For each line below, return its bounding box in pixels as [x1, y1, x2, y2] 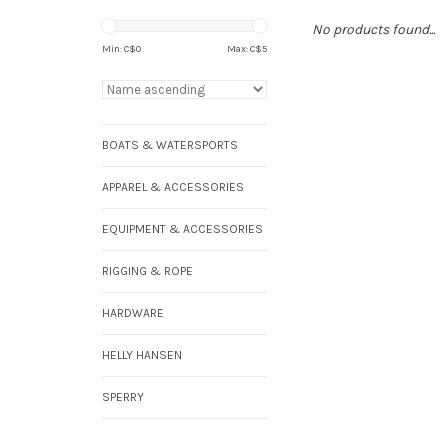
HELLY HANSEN [102, 348, 182, 362]
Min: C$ [102, 43, 136, 55]
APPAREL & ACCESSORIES [102, 180, 244, 194]
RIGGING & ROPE [102, 264, 193, 278]
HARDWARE [102, 306, 164, 320]
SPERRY [102, 390, 144, 404]
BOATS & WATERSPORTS [102, 138, 238, 152]
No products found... [312, 21, 435, 38]
